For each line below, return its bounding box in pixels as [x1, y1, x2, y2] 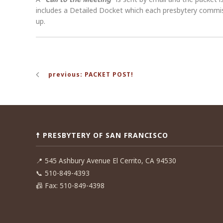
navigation [35, 71, 105, 88]
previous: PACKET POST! [48, 70, 133, 79]
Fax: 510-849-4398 [45, 181, 105, 190]
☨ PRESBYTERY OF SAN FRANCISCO [36, 130, 169, 140]
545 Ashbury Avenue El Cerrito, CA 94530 [43, 156, 176, 165]
